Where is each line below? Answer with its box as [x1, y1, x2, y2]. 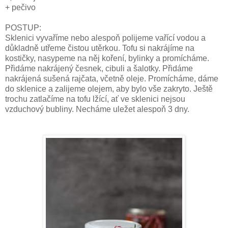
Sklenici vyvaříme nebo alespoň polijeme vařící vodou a [5, 33, 206, 42]
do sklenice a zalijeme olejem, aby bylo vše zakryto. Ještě [5, 84, 213, 93]
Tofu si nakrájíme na [122, 43, 194, 52]
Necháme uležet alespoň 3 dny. [76, 104, 189, 113]
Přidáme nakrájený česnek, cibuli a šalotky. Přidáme [5, 64, 193, 73]
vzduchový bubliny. [5, 104, 76, 113]
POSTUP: [5, 23, 41, 32]
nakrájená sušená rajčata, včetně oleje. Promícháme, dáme [5, 74, 218, 83]
